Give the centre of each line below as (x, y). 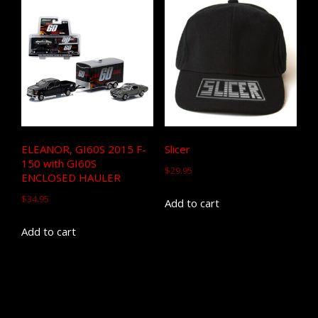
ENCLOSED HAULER (71, 178)
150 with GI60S (59, 164)
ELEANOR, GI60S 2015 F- (84, 149)
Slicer (177, 149)
